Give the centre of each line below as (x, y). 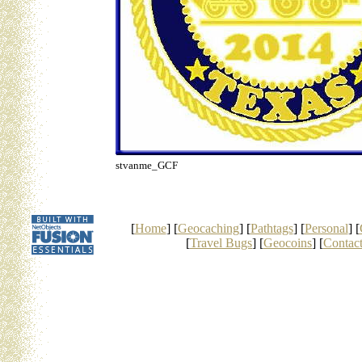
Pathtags (271, 228)
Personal (326, 228)
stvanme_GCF (147, 165)
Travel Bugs (221, 243)
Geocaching (208, 228)
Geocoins (288, 243)
